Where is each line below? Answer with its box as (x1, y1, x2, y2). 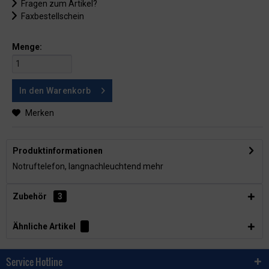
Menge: (12, 42, 42, 52)
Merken (25, 108, 54, 118)
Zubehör (13, 192, 49, 201)
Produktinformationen (13, 146, 103, 156)
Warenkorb (46, 86, 91, 95)
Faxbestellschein (19, 11, 84, 21)
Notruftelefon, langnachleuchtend (13, 162, 141, 171)
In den (19, 86, 44, 95)
